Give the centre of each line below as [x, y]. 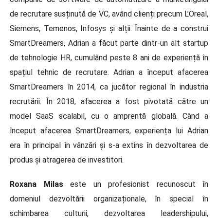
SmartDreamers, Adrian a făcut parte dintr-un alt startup [109, 43]
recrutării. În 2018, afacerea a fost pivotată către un [109, 102]
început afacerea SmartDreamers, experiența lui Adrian [109, 131]
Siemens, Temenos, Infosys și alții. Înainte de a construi [109, 29]
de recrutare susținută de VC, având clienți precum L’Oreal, [109, 14]
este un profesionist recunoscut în [136, 184]
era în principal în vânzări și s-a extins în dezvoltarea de [109, 145]
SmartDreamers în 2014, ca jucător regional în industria [109, 87]
